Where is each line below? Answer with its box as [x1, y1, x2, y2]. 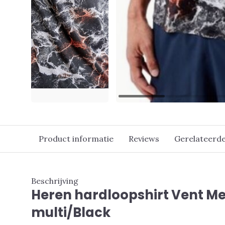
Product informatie [39, 134, 114, 144]
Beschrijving [31, 176, 78, 186]
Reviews [129, 134, 159, 144]
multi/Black [31, 203, 110, 221]
